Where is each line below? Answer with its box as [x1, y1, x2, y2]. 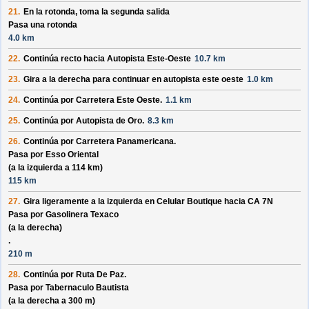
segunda [110, 7, 144, 17]
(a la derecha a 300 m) [8, 296, 95, 306]
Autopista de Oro [76, 116, 142, 126]
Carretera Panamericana [76, 137, 174, 147]
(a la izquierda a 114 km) [8, 163, 103, 173]
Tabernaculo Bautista [46, 283, 129, 293]
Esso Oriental [46, 150, 99, 160]
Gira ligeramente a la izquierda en [23, 197, 157, 207]
